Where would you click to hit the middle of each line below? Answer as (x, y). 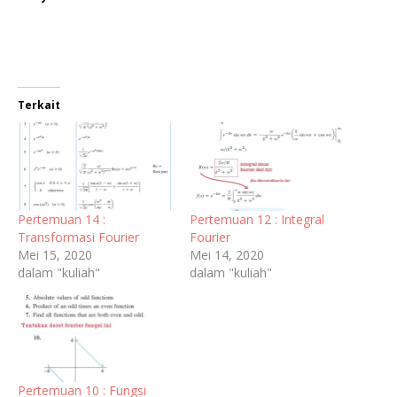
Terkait (39, 105)
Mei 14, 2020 (227, 254)
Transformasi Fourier (78, 237)
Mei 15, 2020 (55, 254)
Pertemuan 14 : (62, 219)
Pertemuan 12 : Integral (257, 219)
